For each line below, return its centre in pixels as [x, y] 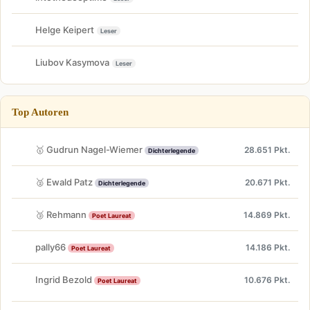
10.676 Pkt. [267, 280]
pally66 [52, 247]
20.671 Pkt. [267, 182]
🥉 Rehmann [62, 214]
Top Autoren [40, 112]
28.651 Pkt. [267, 149]
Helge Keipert [65, 29]
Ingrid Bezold [65, 279]
